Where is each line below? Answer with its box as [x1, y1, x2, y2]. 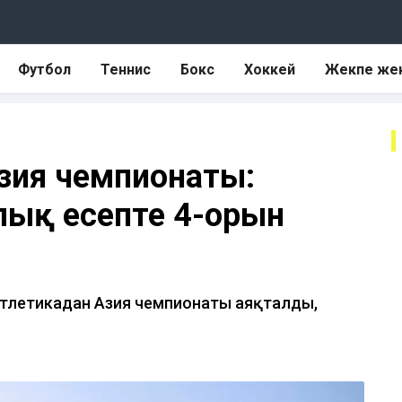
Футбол [18, 60, 71, 78]
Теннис [100, 60, 151, 78]
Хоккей [244, 60, 295, 78]
